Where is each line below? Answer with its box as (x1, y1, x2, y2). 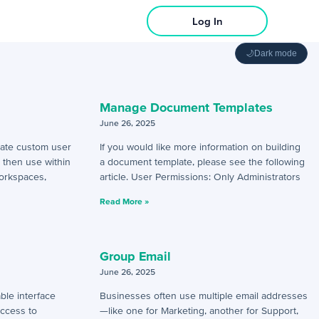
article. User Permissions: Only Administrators (99, 171, 300, 182)
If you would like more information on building (99, 141, 300, 152)
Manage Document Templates (99, 100, 273, 115)
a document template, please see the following (99, 156, 305, 167)
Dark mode (254, 48, 297, 58)
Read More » (99, 197, 149, 206)
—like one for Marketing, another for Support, (99, 305, 298, 316)
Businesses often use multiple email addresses (99, 290, 308, 301)
